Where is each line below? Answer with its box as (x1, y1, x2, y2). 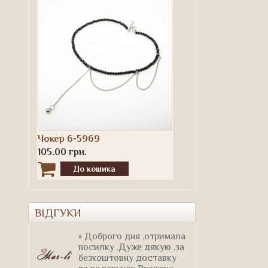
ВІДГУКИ (35, 206, 81, 219)
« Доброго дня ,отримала (78, 230, 185, 242)
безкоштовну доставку (78, 252, 176, 263)
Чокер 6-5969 (38, 133, 100, 144)
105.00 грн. (38, 146, 87, 157)
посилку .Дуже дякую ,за (78, 241, 184, 252)
